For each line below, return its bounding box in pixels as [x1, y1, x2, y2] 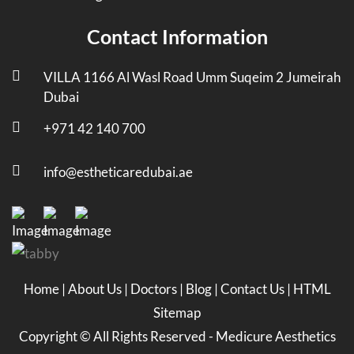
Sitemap [153, 304, 201, 322]
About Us [67, 281, 124, 298]
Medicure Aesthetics [215, 328, 336, 345]
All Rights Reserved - [92, 328, 216, 345]
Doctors [130, 281, 179, 298]
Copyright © [18, 328, 93, 345]
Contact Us [220, 281, 287, 298]
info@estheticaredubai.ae [43, 164, 193, 181]
